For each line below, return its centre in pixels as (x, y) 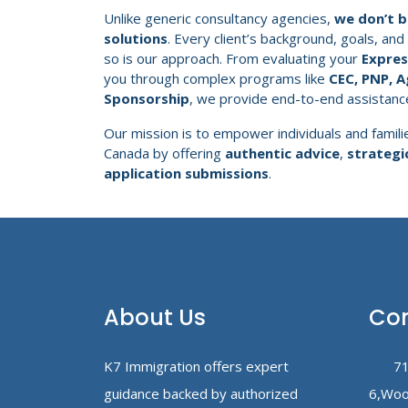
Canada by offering (164, 153)
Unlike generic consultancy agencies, (219, 18)
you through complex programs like (216, 78)
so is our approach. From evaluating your (233, 58)
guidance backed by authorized (201, 393)
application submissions (186, 173)
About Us (155, 317)
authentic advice (282, 153)
